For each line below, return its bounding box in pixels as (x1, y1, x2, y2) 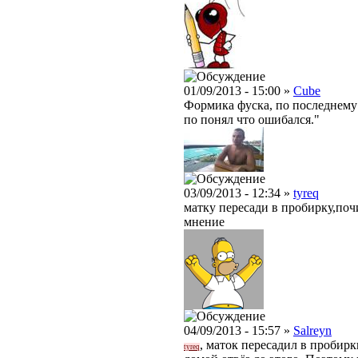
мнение (184, 214, 225, 229)
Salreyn (293, 323, 332, 337)
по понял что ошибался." (184, 112, 320, 126)
